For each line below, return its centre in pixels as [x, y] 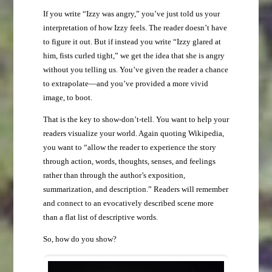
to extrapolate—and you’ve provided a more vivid [125, 84]
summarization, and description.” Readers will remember [135, 190]
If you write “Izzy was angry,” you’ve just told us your [131, 14]
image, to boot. [67, 98]
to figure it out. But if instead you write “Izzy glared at [132, 42]
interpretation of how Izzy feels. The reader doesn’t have [135, 28]
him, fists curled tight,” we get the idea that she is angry [134, 56]
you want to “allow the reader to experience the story [129, 148]
